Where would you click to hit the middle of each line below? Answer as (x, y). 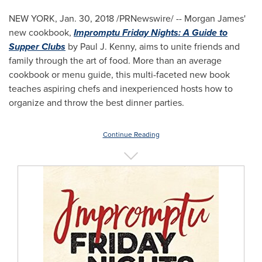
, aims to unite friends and (187, 46)
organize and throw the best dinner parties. (96, 103)
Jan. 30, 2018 (87, 18)
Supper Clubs (37, 46)
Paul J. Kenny (107, 46)
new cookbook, (41, 32)
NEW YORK (32, 18)
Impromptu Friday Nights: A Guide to (151, 32)
